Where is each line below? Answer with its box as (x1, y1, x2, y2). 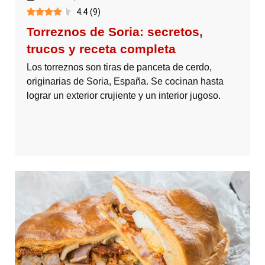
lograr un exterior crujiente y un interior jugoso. (27, 90, 221, 101)
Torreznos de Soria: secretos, (27, 24, 203, 38)
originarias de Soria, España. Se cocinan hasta (27, 76, 224, 86)
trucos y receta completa (27, 41, 176, 56)
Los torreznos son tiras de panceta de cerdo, (27, 62, 212, 72)
